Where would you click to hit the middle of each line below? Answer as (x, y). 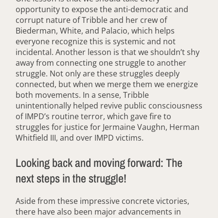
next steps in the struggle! (71, 178)
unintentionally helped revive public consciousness (109, 106)
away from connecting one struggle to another (101, 63)
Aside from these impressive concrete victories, (102, 201)
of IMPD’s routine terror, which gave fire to (93, 117)
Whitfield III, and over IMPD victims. (80, 138)
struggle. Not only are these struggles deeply (98, 74)
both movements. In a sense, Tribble (82, 95)
